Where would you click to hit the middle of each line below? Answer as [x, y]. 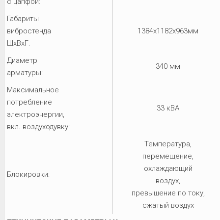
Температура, [168, 144]
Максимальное [33, 90]
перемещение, [168, 156]
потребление [29, 102]
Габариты [23, 18]
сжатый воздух [168, 205]
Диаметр [22, 60]
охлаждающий [168, 168]
